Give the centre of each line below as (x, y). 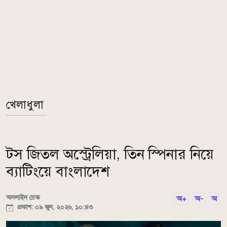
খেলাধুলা (25, 105)
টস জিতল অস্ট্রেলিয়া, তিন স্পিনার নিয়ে (110, 154)
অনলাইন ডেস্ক (23, 197)
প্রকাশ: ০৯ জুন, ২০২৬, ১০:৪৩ (54, 207)
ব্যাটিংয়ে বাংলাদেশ (58, 172)
